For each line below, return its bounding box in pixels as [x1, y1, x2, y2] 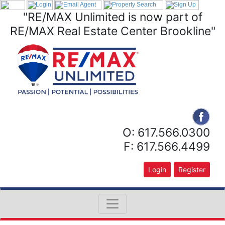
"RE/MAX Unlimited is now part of [23, 10, 202, 24]
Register [178, 165, 205, 174]
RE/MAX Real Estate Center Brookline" [10, 24, 215, 38]
